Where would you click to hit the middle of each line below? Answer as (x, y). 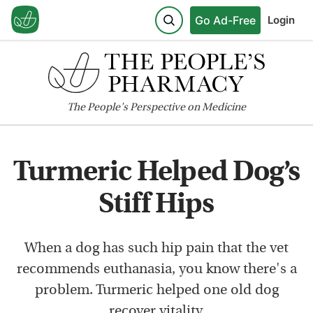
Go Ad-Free (225, 20)
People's (108, 108)
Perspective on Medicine (187, 108)
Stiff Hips (156, 205)
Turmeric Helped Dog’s (156, 173)
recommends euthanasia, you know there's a (156, 269)
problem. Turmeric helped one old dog (156, 290)
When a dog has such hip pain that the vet (156, 248)
